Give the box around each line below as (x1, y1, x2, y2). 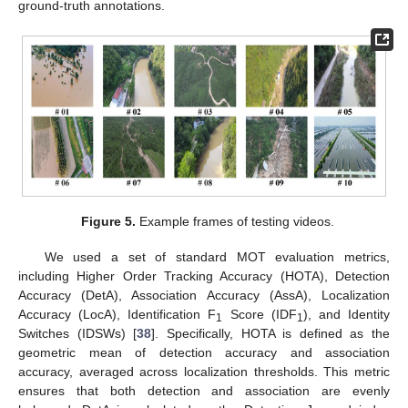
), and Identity (302, 306, 391, 321)
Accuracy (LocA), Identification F (18, 306, 217, 321)
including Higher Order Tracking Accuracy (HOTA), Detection (18, 268, 390, 283)
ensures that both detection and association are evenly (18, 382, 390, 398)
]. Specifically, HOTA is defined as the (151, 325, 390, 341)
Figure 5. (81, 214, 137, 229)
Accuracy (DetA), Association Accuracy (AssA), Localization (18, 287, 390, 302)
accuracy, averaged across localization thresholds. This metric (18, 363, 390, 379)
